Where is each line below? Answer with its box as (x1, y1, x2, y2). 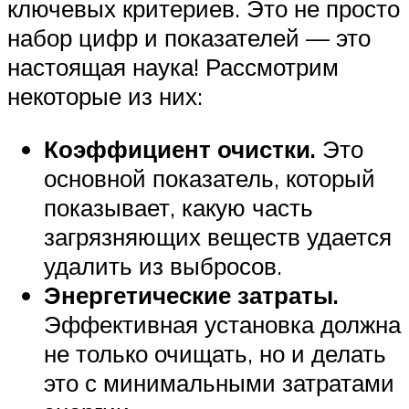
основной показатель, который (44, 163, 375, 193)
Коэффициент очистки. (44, 133, 316, 163)
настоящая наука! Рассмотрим (7, 52, 339, 82)
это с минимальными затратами (44, 367, 394, 397)
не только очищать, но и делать (44, 338, 386, 368)
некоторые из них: (7, 81, 203, 111)
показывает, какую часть (44, 192, 313, 222)
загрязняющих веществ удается (44, 221, 392, 251)
